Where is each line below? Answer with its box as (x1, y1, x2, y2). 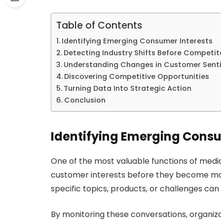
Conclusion (64, 95, 106, 106)
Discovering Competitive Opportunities (64, 72, 209, 82)
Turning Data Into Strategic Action (63, 83, 191, 94)
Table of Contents (56, 19, 142, 33)
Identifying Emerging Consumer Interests (61, 36, 213, 46)
